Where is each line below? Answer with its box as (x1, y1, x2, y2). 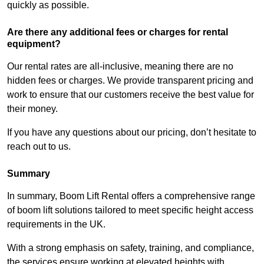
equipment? (7, 39, 61, 49)
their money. (7, 104, 58, 114)
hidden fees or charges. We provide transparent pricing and (7, 75, 253, 86)
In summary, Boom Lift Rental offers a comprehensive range (7, 191, 255, 202)
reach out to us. (7, 141, 71, 152)
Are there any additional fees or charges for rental (7, 27, 228, 38)
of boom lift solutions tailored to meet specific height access (7, 205, 253, 216)
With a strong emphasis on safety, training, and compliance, (7, 243, 254, 253)
